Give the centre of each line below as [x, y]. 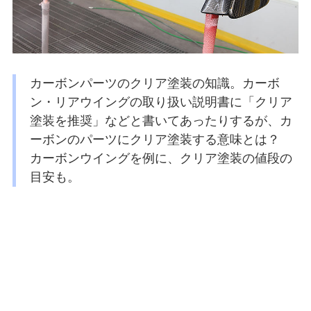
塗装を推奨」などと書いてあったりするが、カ [161, 120]
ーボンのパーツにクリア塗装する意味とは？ [161, 139]
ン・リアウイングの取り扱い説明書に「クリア [161, 102]
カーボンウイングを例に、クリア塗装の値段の [161, 158]
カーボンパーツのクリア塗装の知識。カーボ [154, 83]
